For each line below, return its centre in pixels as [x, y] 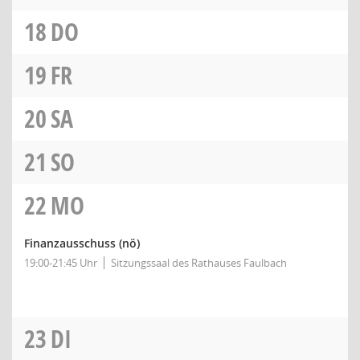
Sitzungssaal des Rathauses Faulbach [199, 263]
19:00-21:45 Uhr [61, 263]
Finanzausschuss [70, 243]
